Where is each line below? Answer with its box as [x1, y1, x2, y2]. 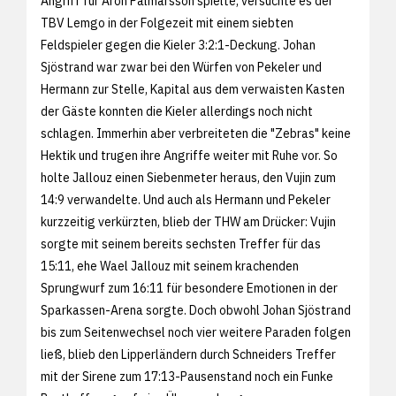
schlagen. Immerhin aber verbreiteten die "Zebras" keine [41, 125, 351, 141]
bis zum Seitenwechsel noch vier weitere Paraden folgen [41, 324, 351, 340]
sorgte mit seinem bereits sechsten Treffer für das [41, 235, 321, 252]
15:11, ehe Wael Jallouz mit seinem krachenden [41, 257, 299, 274]
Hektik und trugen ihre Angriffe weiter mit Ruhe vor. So [41, 147, 338, 164]
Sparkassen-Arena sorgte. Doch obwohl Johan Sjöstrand [41, 301, 351, 318]
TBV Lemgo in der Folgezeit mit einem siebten [41, 14, 293, 31]
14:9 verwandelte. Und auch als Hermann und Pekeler [41, 191, 331, 208]
